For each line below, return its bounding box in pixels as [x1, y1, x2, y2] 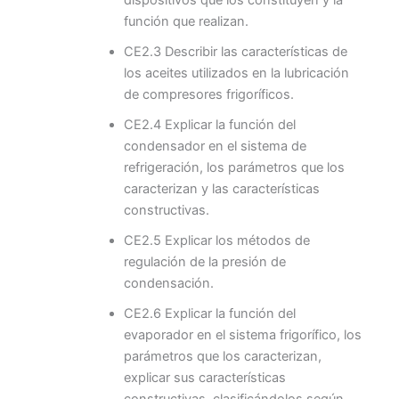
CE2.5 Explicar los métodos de [123, 232, 310, 248]
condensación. [123, 274, 214, 291]
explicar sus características [123, 369, 286, 386]
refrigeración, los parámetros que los [123, 159, 345, 175]
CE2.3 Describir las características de [123, 43, 347, 60]
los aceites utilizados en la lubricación [123, 64, 349, 81]
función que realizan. [123, 12, 248, 29]
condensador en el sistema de [123, 137, 306, 154]
